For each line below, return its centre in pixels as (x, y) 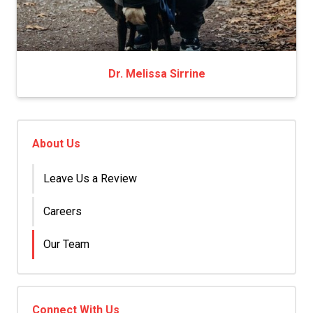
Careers (63, 211)
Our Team (66, 244)
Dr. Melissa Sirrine (156, 74)
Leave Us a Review (90, 179)
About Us (56, 144)
